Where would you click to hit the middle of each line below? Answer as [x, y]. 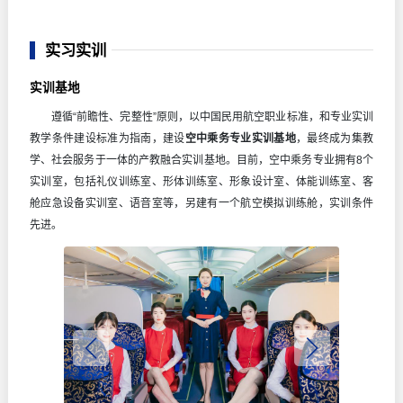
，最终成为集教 [335, 138]
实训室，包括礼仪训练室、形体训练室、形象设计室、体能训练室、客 [201, 181]
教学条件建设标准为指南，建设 [107, 138]
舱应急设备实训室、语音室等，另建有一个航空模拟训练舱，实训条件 [201, 203]
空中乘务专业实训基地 [241, 138]
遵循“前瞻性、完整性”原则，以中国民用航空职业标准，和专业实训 [212, 116]
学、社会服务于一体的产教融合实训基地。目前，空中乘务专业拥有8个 [201, 160]
